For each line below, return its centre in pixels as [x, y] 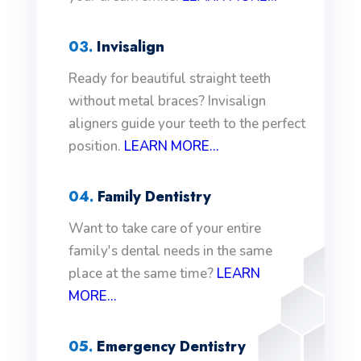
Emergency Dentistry [169, 347]
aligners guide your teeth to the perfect [187, 124]
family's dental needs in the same [170, 251]
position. [96, 147]
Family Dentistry [152, 197]
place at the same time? [142, 274]
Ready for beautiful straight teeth [169, 79]
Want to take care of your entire [164, 229]
